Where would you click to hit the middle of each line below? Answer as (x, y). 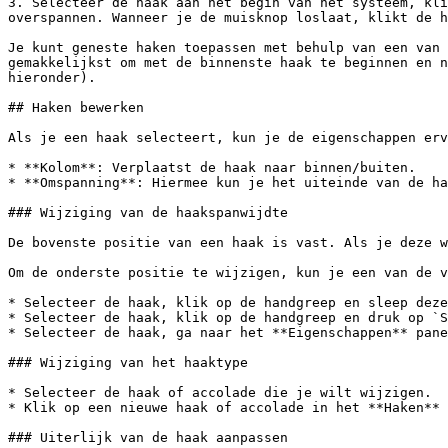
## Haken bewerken (76, 107)
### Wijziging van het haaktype (128, 362)
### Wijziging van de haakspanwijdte (148, 212)
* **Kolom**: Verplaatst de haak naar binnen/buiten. (212, 167)
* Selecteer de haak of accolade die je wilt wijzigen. (220, 392)
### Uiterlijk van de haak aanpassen (148, 437)
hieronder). (52, 77)
